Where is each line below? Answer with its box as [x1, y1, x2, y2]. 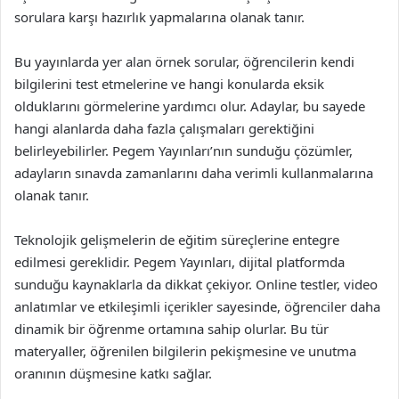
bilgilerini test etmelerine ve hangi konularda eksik [14, 75, 324, 93]
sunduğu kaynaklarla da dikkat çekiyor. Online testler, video [14, 275, 378, 293]
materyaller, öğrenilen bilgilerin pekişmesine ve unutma [14, 342, 356, 360]
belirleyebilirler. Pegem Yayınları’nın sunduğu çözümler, [14, 142, 353, 159]
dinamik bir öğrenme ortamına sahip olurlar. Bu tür [14, 320, 329, 338]
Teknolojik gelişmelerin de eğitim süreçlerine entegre [14, 231, 339, 248]
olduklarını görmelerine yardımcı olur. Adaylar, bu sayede [14, 97, 365, 115]
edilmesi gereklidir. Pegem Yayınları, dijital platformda [14, 253, 345, 271]
